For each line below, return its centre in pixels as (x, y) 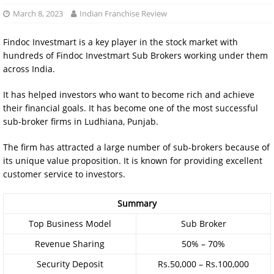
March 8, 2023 (38, 13)
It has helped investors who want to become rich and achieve (129, 94)
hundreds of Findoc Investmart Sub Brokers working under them (135, 55)
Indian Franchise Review (123, 13)
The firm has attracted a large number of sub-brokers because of (136, 147)
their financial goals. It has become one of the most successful (131, 108)
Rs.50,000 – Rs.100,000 (203, 264)
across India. (29, 69)
